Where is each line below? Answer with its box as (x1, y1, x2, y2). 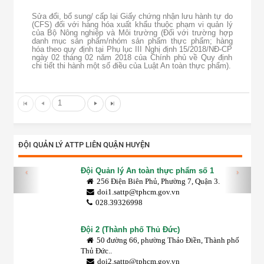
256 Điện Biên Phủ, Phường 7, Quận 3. (96, 177, 220, 186)
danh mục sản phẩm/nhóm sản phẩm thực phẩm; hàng (31, 37, 233, 45)
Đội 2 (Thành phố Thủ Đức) (80, 226, 180, 234)
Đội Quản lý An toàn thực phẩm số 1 (80, 167, 214, 175)
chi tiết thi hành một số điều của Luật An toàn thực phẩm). (31, 62, 231, 70)
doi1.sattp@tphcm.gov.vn (97, 188, 180, 196)
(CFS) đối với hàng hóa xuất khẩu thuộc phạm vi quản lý (31, 21, 233, 29)
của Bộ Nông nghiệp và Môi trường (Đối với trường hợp (31, 29, 233, 37)
